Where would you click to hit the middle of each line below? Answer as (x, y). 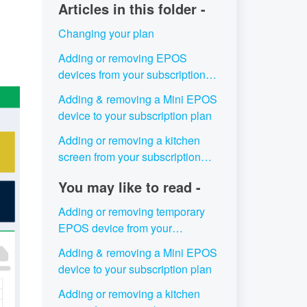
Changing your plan (106, 33)
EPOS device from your (115, 228)
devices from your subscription (132, 74)
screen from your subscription (129, 157)
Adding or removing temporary (131, 211)
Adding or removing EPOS (122, 58)
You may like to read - (129, 187)
